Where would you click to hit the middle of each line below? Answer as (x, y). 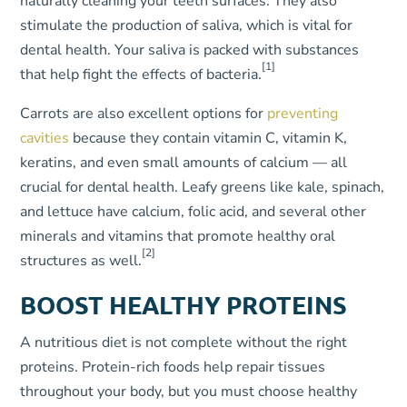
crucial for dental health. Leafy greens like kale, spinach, (203, 187)
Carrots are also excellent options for (144, 114)
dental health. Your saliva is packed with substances (190, 50)
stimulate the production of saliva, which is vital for (187, 25)
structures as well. (81, 261)
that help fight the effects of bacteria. (141, 74)
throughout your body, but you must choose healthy (189, 392)
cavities (45, 138)
